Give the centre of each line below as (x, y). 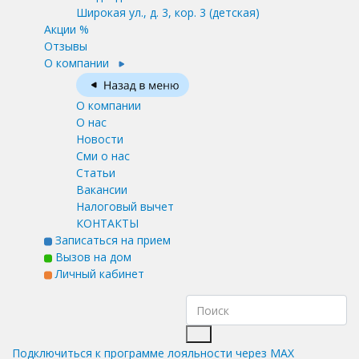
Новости (100, 139)
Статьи (96, 172)
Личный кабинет (98, 273)
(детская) (234, 12)
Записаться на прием (111, 240)
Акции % (67, 29)
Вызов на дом (92, 256)
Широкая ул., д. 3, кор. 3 (141, 12)
